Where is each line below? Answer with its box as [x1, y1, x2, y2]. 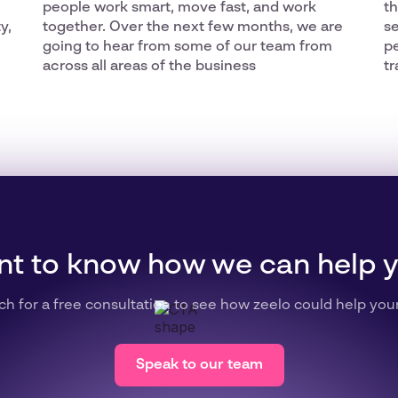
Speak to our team [135, 358, 263, 372]
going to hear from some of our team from [43, 40, 332, 54]
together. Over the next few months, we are [43, 20, 343, 35]
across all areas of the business [43, 60, 256, 74]
